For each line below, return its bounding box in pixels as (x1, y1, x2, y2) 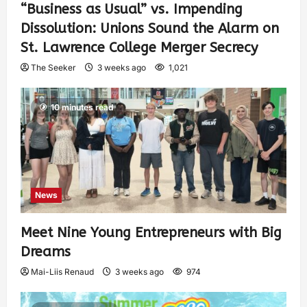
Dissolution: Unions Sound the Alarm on (21, 21, 279, 37)
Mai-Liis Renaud (31, 267, 94, 278)
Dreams (21, 244, 71, 260)
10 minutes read (51, 102, 114, 113)
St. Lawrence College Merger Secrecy (21, 40, 258, 56)
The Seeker (31, 62, 76, 73)
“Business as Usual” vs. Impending (21, 1, 243, 18)
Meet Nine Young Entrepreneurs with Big (21, 225, 282, 241)
